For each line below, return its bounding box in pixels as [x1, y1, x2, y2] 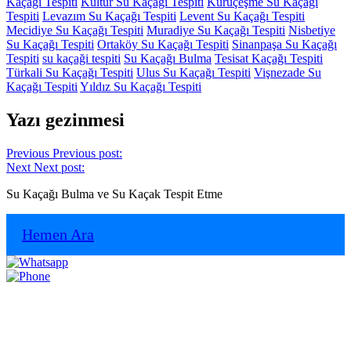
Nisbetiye [288, 24, 335, 38]
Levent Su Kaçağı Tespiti [179, 9, 305, 24]
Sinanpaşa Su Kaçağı [232, 38, 337, 52]
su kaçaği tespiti [42, 52, 121, 66]
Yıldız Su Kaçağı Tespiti [80, 80, 201, 94]
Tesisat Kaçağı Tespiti [215, 52, 323, 66]
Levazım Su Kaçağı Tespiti [42, 9, 176, 24]
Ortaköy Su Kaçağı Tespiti [97, 38, 229, 52]
